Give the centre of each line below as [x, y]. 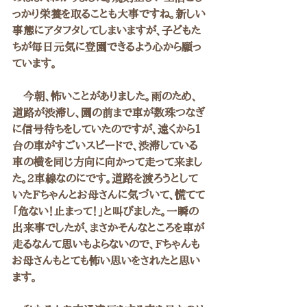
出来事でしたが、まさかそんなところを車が [108, 228]
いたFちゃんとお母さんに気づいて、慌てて [109, 195]
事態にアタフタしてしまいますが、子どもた [107, 30]
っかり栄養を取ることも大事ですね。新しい [109, 14]
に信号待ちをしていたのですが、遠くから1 [107, 129]
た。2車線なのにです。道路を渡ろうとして [105, 178]
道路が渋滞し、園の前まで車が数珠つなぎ [109, 112]
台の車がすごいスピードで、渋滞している [105, 145]
